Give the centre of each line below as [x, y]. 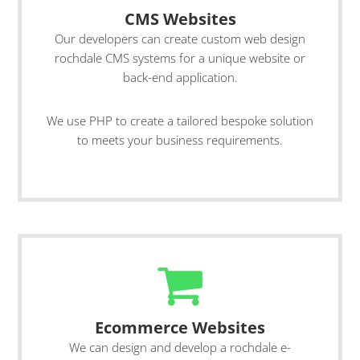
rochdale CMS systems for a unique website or [180, 58]
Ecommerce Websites [180, 327]
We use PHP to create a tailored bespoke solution [180, 121]
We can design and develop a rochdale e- [180, 347]
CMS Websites [180, 19]
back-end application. [180, 77]
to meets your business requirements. [180, 140]
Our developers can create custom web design [180, 39]
